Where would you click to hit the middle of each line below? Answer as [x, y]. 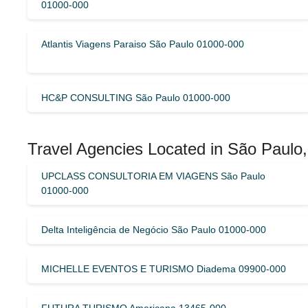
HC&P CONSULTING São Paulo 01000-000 [136, 97]
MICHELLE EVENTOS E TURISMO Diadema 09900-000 [164, 268]
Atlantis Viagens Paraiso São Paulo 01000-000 [143, 44]
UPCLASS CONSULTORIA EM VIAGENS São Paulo [153, 176]
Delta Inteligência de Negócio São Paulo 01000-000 [154, 229]
